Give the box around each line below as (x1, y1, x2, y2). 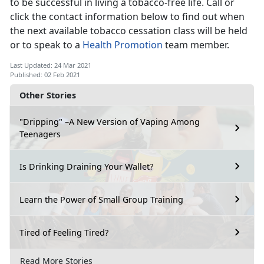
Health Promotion (80, 38, 165, 52)
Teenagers (19, 128, 61, 140)
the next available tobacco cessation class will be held (10, 24, 247, 38)
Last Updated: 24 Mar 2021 (10, 61, 91, 70)
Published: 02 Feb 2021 (10, 70, 80, 80)
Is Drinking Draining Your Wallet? (19, 160, 153, 172)
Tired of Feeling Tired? (19, 226, 108, 238)
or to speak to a (10, 38, 80, 52)
